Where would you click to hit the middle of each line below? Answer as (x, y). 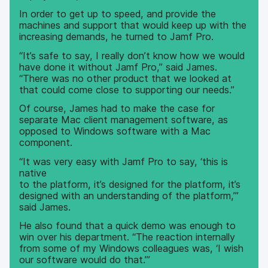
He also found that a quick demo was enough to (128, 226)
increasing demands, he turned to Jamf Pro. (117, 37)
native (33, 173)
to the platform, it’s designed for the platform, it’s (130, 184)
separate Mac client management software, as (124, 120)
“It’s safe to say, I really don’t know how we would (132, 55)
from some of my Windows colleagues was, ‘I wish (132, 249)
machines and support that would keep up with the (133, 25)
